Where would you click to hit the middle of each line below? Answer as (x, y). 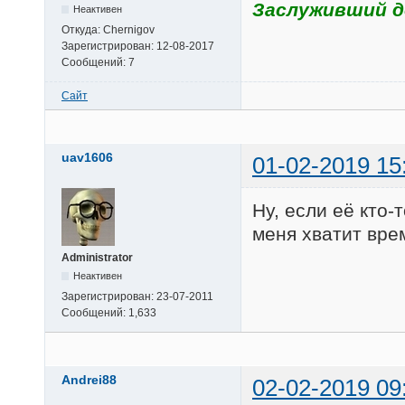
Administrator (97, 257)
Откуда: (82, 29)
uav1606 (87, 157)
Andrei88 (89, 379)
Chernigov (129, 29)
